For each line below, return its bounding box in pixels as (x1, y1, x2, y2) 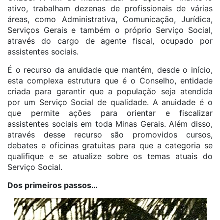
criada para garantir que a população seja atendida (7, 86, 213, 96)
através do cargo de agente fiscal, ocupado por (7, 36, 213, 46)
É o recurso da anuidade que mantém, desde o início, (7, 65, 213, 75)
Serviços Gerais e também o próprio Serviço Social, (7, 25, 213, 35)
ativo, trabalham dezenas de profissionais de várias (7, 3, 213, 13)
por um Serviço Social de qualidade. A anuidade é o (7, 97, 213, 107)
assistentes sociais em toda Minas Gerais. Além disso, (7, 119, 213, 129)
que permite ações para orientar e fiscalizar (7, 108, 213, 118)
